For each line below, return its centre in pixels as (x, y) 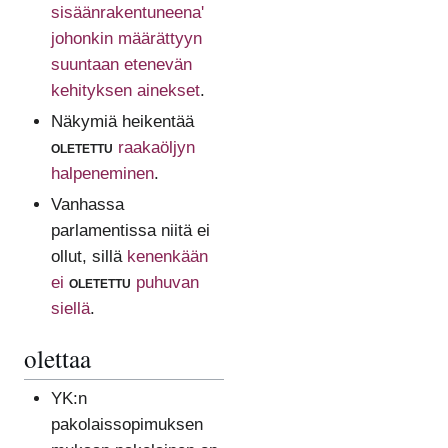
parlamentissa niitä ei (130, 230)
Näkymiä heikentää (122, 121)
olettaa (57, 357)
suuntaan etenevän (121, 64)
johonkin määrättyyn (126, 38)
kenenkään (167, 256)
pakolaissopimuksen (126, 425)
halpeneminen (102, 173)
